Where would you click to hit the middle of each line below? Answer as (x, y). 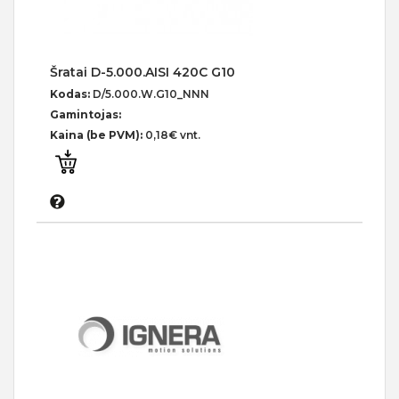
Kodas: (71, 94)
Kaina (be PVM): (98, 134)
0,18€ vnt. (173, 134)
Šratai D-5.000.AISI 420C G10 (142, 72)
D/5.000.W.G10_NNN (151, 94)
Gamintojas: (85, 114)
